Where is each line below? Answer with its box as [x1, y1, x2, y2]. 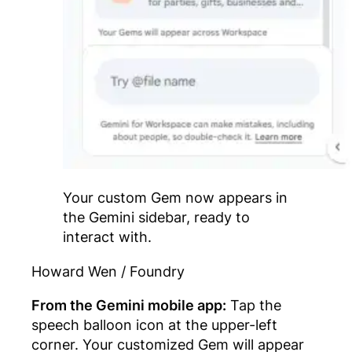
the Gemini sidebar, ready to [63, 208, 250, 226]
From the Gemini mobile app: [31, 296, 226, 314]
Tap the [226, 296, 281, 314]
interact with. [63, 228, 152, 246]
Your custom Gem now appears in [63, 189, 288, 207]
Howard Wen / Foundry [31, 262, 185, 280]
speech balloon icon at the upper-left [31, 316, 277, 334]
